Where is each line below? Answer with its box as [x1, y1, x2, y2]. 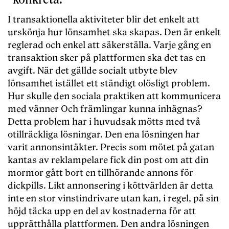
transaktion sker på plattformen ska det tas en [8, 53, 205, 64]
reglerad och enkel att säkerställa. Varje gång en [8, 40, 211, 51]
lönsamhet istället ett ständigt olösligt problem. [8, 78, 210, 89]
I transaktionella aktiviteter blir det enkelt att [8, 14, 199, 26]
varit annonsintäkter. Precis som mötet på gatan [8, 142, 214, 153]
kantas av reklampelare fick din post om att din [8, 155, 209, 166]
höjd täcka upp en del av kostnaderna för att [8, 206, 196, 217]
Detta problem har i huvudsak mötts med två [8, 117, 200, 128]
